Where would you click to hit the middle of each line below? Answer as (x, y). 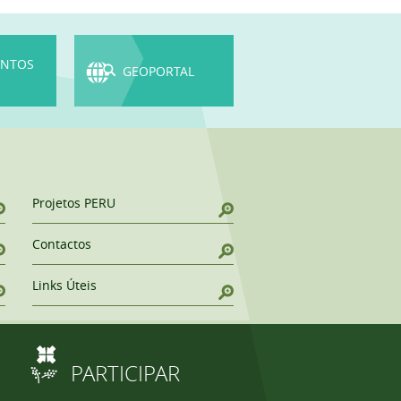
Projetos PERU (73, 202)
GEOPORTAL (158, 71)
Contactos (61, 243)
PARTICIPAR (125, 373)
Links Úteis (64, 285)
